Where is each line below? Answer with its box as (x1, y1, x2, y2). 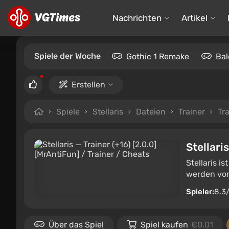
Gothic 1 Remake (126, 52, 189, 61)
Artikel (181, 12, 208, 23)
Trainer (178, 107, 205, 117)
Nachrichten (112, 12, 162, 23)
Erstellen (72, 80, 105, 89)
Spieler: (186, 187, 214, 196)
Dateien (136, 107, 166, 117)
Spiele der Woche (34, 51, 101, 61)
